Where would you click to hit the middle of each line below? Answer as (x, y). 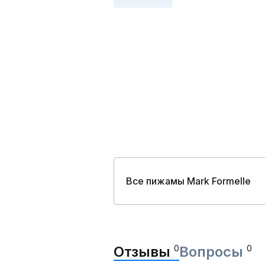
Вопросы (213, 252)
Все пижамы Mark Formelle (188, 181)
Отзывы (144, 252)
